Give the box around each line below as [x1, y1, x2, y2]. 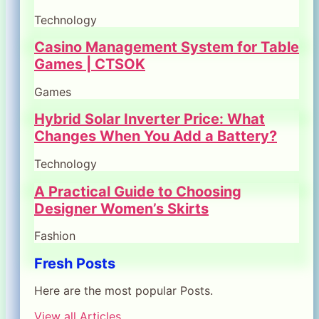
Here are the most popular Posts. [34, 283, 213, 298]
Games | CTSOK [34, 56, 145, 73]
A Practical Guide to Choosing [34, 182, 241, 200]
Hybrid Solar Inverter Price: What [34, 110, 265, 128]
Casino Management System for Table [34, 38, 299, 56]
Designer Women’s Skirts [34, 199, 209, 217]
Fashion [34, 229, 75, 244]
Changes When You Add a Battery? [34, 127, 277, 145]
